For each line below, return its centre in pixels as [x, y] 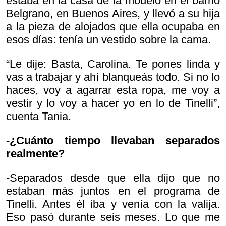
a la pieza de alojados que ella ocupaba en [113, 27]
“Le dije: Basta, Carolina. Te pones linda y [113, 64]
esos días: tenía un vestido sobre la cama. [108, 40]
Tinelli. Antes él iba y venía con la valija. [113, 204]
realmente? [35, 154]
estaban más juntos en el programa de [113, 191]
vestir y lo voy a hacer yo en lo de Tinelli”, [113, 103]
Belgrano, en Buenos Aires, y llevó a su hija [113, 14]
